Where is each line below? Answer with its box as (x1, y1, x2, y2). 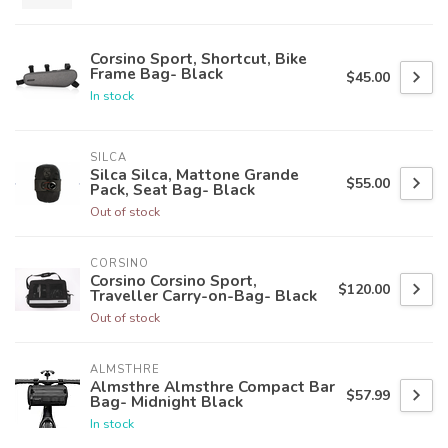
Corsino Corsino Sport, (90, 270, 257, 292)
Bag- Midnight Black (90, 391, 243, 413)
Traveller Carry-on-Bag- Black (90, 285, 317, 307)
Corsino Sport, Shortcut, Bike (90, 47, 307, 69)
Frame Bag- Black (90, 62, 223, 84)
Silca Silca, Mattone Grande (90, 164, 299, 186)
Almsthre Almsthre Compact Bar (90, 376, 335, 398)
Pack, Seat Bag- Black (90, 179, 255, 201)
